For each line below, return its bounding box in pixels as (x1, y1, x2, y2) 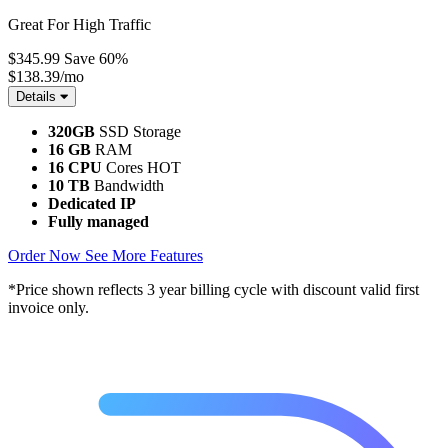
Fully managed (48, 213, 149, 230)
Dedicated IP (48, 195, 136, 212)
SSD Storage (95, 123, 181, 140)
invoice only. (8, 299, 89, 316)
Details (16, 89, 60, 104)
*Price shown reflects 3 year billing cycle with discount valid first (8, 281, 419, 298)
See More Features (85, 247, 203, 264)
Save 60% (64, 50, 128, 67)
